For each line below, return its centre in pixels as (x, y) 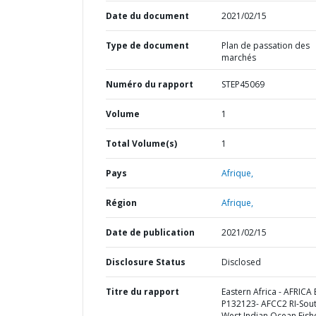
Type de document (147, 45)
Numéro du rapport (150, 84)
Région (121, 203)
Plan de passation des (265, 45)
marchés (238, 57)
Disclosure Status (146, 262)
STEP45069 (243, 84)
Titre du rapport (142, 292)
